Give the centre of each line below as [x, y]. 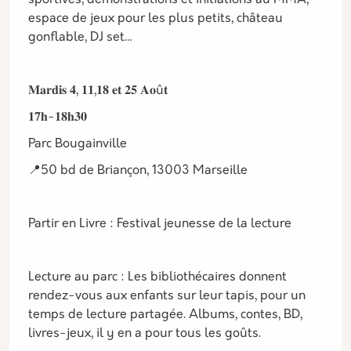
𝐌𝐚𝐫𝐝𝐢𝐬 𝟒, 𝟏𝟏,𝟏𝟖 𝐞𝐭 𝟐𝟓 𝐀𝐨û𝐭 [98, 91]
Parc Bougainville [78, 144]
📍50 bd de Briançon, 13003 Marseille [138, 171]
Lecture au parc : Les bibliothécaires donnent [157, 277]
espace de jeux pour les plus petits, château [156, 19]
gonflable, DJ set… [82, 38]
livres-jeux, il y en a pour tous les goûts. [146, 334]
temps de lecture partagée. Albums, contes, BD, [165, 315]
